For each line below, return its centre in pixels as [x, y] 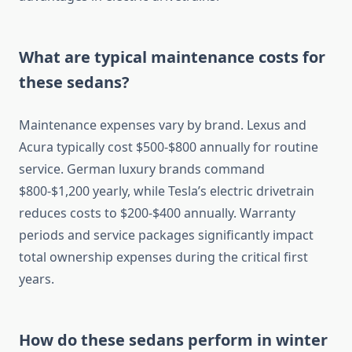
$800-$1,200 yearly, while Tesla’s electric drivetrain [167, 191]
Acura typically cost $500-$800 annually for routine [169, 147]
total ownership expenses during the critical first [163, 257]
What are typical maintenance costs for [172, 57]
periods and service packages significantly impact [166, 235]
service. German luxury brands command [142, 169]
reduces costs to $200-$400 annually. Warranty [157, 213]
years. [37, 279]
